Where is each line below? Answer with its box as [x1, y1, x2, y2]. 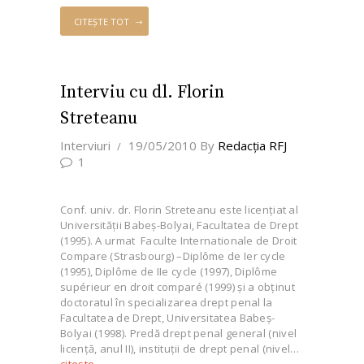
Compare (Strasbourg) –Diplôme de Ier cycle [60, 249, 286, 264]
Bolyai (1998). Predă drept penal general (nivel [60, 326, 297, 341]
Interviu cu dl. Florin [60, 80, 224, 103]
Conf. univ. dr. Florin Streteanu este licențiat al [60, 202, 299, 218]
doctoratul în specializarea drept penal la [60, 295, 273, 310]
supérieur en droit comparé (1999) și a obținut [60, 279, 295, 295]
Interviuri [60, 136, 110, 154]
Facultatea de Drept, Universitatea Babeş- [60, 310, 275, 326]
